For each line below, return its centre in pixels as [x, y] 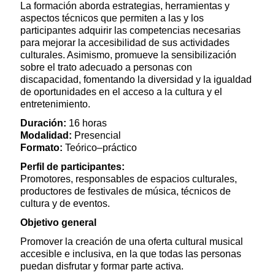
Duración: [43, 123]
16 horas [87, 123]
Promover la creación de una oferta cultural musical [132, 242]
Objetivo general [58, 223]
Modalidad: [46, 136]
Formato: [41, 148]
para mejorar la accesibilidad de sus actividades [125, 43]
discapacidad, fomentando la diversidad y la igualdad [136, 80]
